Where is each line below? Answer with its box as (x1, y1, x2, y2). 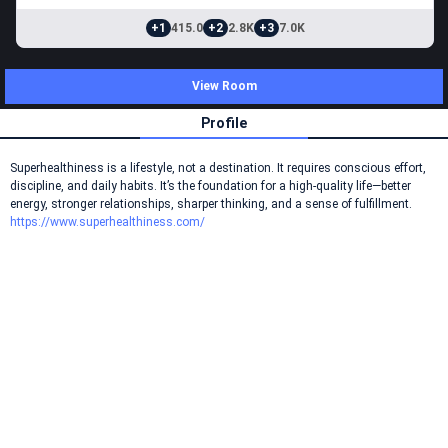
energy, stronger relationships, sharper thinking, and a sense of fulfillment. (10, 197, 412, 211)
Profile (201, 115, 247, 131)
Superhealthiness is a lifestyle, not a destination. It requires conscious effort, (10, 161, 426, 175)
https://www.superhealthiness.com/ (10, 215, 205, 229)
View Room (191, 79, 257, 93)
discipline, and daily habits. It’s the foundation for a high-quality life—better (10, 179, 411, 193)
